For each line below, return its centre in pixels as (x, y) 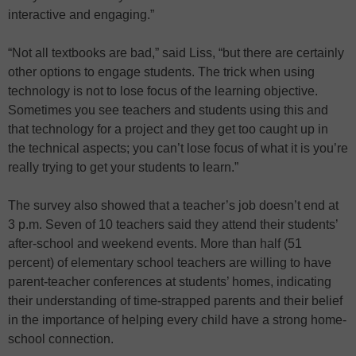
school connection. (61, 339)
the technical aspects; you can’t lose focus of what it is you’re (178, 148)
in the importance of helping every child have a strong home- (177, 319)
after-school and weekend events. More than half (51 (155, 243)
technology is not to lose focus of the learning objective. (163, 91)
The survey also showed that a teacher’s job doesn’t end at (173, 205)
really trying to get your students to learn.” (123, 167)
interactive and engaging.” (81, 14)
